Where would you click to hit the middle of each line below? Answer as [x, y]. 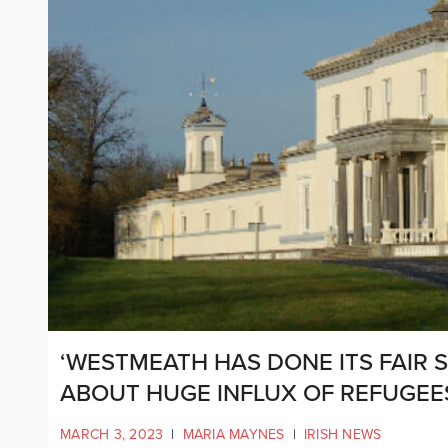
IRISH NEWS [342, 434]
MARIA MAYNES [233, 434]
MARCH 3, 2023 [112, 434]
